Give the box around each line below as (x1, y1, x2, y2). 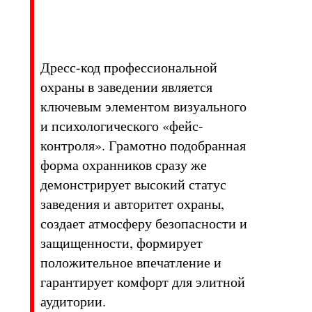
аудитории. (40, 291, 107, 311)
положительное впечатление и (40, 252, 222, 272)
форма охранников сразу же (40, 155, 208, 174)
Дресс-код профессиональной (40, 57, 218, 77)
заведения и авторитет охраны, (40, 194, 225, 213)
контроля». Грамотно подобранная (40, 135, 247, 155)
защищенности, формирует (40, 233, 203, 252)
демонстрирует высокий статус (40, 174, 227, 194)
